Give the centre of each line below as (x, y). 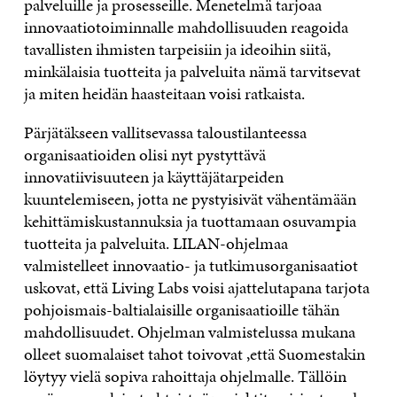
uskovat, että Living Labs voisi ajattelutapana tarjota (196, 288)
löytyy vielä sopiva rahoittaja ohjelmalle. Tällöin (185, 376)
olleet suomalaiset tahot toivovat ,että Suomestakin (194, 354)
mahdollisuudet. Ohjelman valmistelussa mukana (189, 332)
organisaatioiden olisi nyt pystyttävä (144, 155)
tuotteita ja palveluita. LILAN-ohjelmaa (156, 243)
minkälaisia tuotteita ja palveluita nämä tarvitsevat (192, 71)
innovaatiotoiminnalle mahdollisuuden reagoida (186, 27)
